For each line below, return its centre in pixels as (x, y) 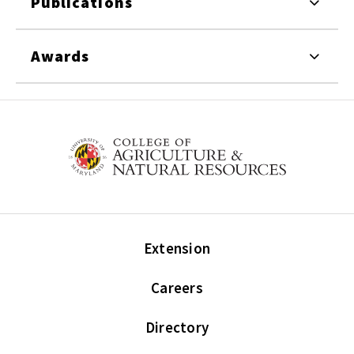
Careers (177, 287)
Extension (177, 248)
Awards (60, 56)
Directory (177, 327)
